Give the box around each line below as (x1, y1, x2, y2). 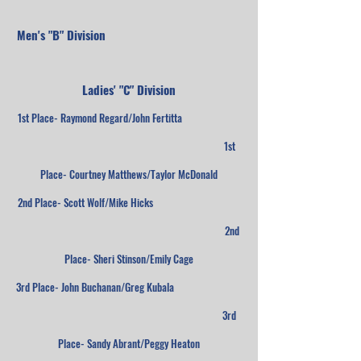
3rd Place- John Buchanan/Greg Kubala (16, 279, 242, 295)
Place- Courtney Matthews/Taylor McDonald (40, 166, 218, 182)
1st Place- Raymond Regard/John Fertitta (18, 110, 240, 126)
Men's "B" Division (17, 26, 241, 44)
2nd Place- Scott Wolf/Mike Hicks (18, 194, 240, 210)
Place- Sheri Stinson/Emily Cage (64, 251, 193, 267)
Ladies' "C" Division (82, 81, 176, 98)
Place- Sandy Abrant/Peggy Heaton (58, 335, 200, 351)
